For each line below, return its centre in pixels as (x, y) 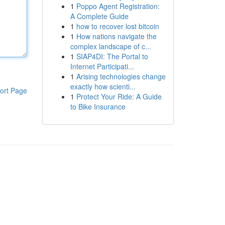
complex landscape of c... (110, 46)
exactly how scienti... (103, 86)
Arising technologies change (121, 76)
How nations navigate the (116, 36)
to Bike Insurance (98, 106)
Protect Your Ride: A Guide (119, 96)
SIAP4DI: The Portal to (112, 56)
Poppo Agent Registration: (118, 6)
